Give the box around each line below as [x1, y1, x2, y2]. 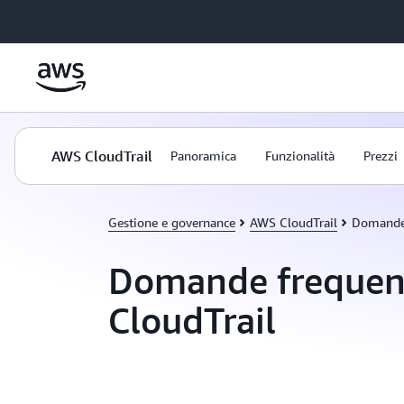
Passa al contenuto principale [8, 11, 176, 25]
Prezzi [363, 148, 398, 163]
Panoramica [170, 148, 236, 163]
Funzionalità [265, 148, 335, 163]
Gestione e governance [108, 215, 235, 230]
